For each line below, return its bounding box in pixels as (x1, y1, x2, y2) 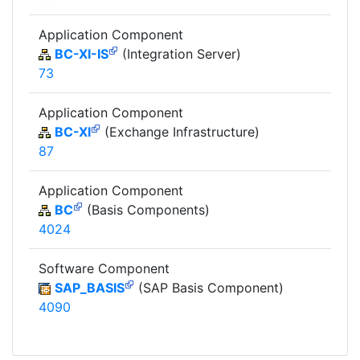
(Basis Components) (83, 201, 210, 218)
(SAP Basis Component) (134, 279, 284, 296)
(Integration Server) (118, 45, 241, 62)
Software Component (39, 260, 170, 276)
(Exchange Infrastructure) (100, 123, 260, 140)
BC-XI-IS (55, 45, 108, 62)
